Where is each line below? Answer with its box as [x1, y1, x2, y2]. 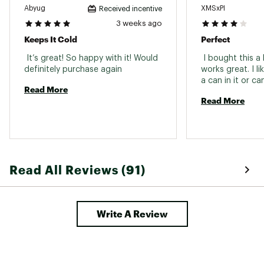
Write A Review [96, 207, 168, 219]
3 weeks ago [116, 19, 162, 27]
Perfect [201, 34, 230, 44]
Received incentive [99, 5, 162, 12]
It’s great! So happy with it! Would [24, 54, 158, 62]
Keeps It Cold [24, 34, 77, 44]
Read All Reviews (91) [9, 162, 146, 177]
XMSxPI [201, 5, 225, 12]
